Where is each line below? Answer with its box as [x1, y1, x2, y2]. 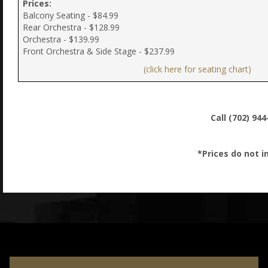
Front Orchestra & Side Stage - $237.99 [23, 45, 175, 57]
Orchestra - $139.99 [23, 33, 100, 45]
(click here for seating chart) [144, 63, 251, 75]
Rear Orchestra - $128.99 [23, 21, 120, 33]
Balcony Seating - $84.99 [23, 9, 119, 21]
